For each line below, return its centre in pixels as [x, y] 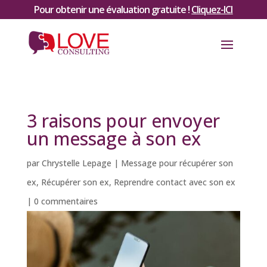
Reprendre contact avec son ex [174, 182]
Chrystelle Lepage [76, 163]
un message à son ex [114, 139]
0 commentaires [66, 201]
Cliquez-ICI [212, 10]
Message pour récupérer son [177, 163]
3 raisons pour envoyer [123, 121]
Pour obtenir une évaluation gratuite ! [113, 10]
